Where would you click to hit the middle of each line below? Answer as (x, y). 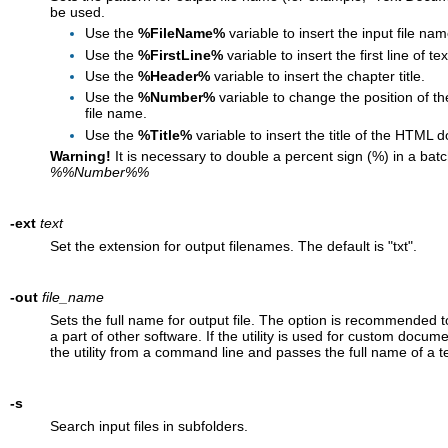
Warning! (80, 155)
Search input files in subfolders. (148, 425)
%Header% (173, 75)
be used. (77, 12)
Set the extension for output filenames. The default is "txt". (233, 245)
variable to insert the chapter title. (317, 75)
